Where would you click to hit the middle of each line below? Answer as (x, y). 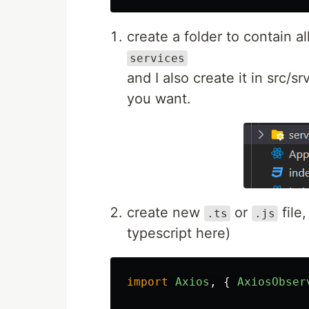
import (148, 282)
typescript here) (179, 233)
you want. (159, 99)
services (157, 58)
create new (166, 212)
